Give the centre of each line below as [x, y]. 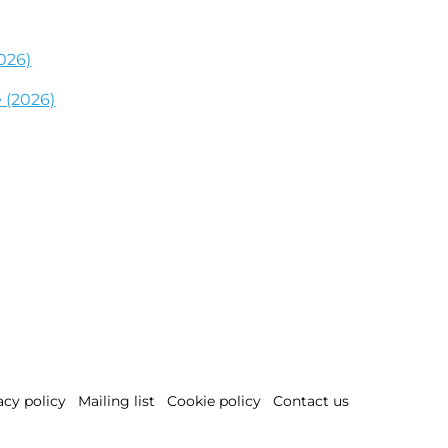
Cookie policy [214, 401]
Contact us [311, 401]
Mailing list [116, 401]
